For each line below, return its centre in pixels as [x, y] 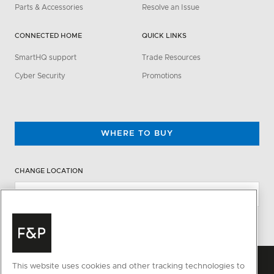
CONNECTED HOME [48, 35]
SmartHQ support [46, 58]
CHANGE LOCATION [49, 171]
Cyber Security [40, 76]
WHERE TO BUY [137, 133]
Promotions [162, 76]
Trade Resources [171, 58]
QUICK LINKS [164, 35]
